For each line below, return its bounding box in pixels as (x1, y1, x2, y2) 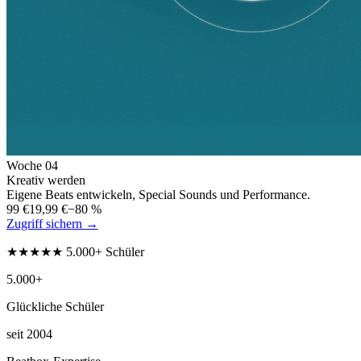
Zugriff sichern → (6, 216, 98, 230)
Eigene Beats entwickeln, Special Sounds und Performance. (6, 187, 310, 201)
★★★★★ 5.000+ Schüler (6, 244, 144, 259)
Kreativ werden (6, 172, 85, 187)
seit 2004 (6, 326, 52, 341)
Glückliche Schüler (6, 299, 104, 313)
